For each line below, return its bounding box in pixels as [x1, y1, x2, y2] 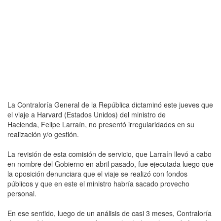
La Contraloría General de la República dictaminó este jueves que [7, 99, 213, 110]
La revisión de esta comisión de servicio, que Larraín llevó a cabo [7, 148, 212, 159]
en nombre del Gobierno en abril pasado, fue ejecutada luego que [7, 158, 214, 169]
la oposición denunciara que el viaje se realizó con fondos [7, 168, 187, 179]
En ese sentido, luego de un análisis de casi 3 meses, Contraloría [7, 208, 212, 218]
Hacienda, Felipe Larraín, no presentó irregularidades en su [7, 119, 194, 129]
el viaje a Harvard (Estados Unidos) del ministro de [7, 109, 166, 119]
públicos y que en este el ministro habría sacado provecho [7, 178, 189, 188]
